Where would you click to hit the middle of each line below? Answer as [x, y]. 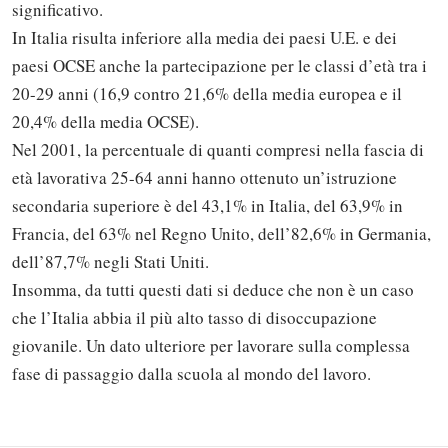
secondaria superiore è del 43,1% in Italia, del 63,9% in [207, 206]
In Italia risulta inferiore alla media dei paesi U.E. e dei [204, 38]
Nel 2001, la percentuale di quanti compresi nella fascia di [218, 150]
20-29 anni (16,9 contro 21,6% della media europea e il [207, 94]
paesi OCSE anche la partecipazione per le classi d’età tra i [219, 66]
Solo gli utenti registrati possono [195, 317]
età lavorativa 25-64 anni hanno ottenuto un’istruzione [204, 178]
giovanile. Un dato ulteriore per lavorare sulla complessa [211, 346]
